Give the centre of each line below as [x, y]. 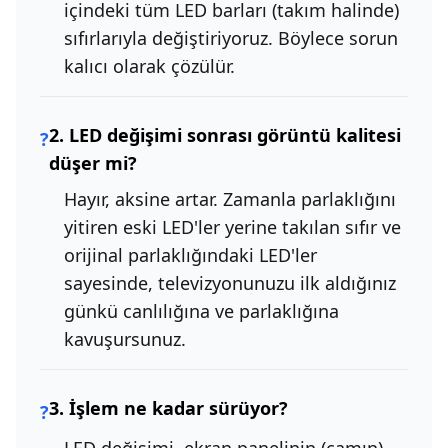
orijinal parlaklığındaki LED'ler [190, 255]
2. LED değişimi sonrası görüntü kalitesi [225, 135]
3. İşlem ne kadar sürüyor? [168, 408]
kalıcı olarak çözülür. [149, 66]
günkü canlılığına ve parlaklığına [201, 311]
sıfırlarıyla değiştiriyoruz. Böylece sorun [231, 38]
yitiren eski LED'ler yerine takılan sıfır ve [232, 227]
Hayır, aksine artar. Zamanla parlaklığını [230, 199]
